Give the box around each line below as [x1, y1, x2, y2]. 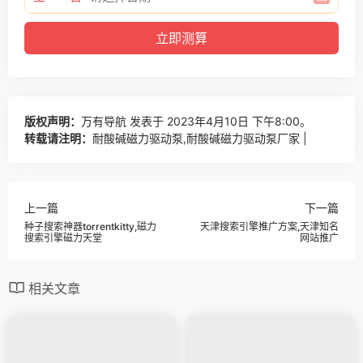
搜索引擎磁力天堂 [24, 232, 102, 245]
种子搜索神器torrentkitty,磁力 [24, 220, 156, 233]
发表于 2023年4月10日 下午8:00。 [126, 113, 311, 128]
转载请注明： [24, 130, 92, 145]
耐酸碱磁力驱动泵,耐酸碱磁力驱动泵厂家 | [92, 130, 307, 145]
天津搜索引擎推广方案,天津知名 [200, 220, 339, 233]
